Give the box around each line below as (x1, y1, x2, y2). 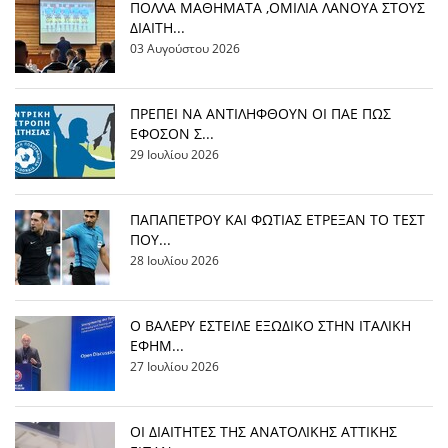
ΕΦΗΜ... (130, 336, 184, 355)
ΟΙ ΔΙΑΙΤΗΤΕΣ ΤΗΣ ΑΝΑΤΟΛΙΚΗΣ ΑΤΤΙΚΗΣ (130, 422, 397, 441)
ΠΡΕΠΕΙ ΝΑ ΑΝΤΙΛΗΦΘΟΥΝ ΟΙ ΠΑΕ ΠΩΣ (130, 104, 391, 123)
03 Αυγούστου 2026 (130, 40, 240, 56)
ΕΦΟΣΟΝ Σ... (130, 124, 214, 143)
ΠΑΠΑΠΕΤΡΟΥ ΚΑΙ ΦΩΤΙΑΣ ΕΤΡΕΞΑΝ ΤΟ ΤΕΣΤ (130, 210, 425, 229)
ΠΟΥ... (130, 230, 171, 249)
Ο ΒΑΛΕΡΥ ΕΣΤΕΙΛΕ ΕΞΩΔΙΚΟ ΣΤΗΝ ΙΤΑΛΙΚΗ (130, 316, 411, 335)
